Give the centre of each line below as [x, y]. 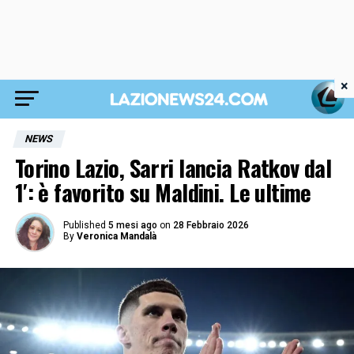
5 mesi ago [132, 225]
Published [84, 225]
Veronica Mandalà [116, 236]
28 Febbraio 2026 [211, 225]
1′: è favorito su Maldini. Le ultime [163, 192]
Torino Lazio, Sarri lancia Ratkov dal [173, 168]
